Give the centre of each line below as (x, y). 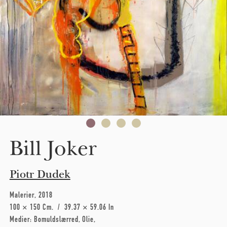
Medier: (22, 219)
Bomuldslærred (56, 219)
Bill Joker (53, 148)
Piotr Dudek (40, 174)
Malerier (22, 195)
